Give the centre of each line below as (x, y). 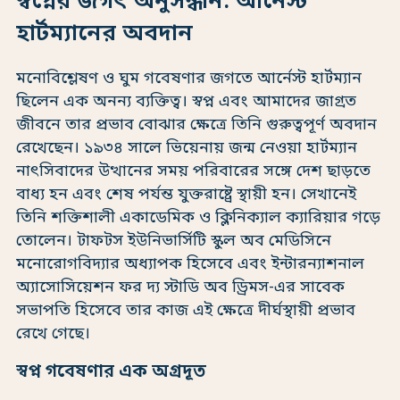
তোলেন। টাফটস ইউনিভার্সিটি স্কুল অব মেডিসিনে (174, 241)
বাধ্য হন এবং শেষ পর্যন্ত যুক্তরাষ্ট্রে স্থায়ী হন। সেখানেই (186, 194)
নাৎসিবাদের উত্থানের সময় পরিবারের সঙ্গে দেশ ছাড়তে (193, 171)
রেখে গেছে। (53, 333)
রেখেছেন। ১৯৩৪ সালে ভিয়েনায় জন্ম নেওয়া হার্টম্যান (187, 148)
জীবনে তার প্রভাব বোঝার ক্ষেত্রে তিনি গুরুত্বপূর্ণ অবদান (196, 125)
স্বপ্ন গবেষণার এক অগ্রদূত (111, 373)
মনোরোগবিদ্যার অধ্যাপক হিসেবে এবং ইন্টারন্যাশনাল (190, 264)
